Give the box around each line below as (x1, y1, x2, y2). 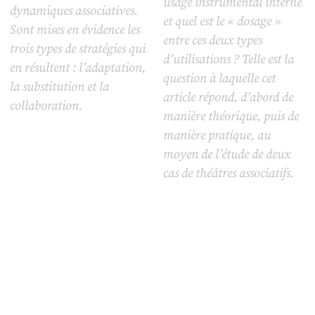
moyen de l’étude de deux (163, 146, 291, 163)
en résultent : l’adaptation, (9, 60, 146, 77)
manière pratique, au (163, 127, 271, 144)
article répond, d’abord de (163, 89, 294, 106)
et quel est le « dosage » (163, 13, 282, 30)
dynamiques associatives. (9, 3, 138, 20)
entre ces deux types (163, 32, 263, 49)
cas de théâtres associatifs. (163, 165, 295, 182)
